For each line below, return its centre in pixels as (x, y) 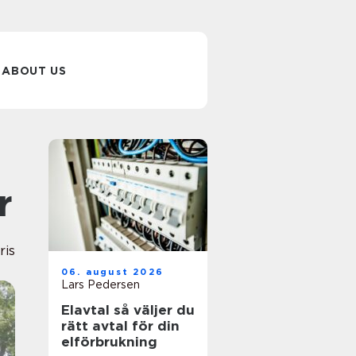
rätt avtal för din (120, 326)
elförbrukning (109, 342)
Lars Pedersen (101, 284)
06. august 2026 (112, 272)
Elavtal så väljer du (87, 310)
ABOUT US (34, 71)
